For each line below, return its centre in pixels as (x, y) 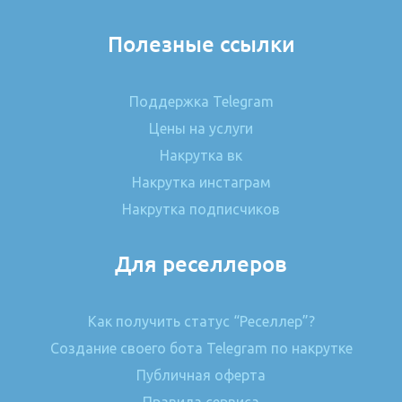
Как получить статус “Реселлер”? (201, 321)
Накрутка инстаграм (201, 182)
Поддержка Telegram (201, 101)
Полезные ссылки (201, 44)
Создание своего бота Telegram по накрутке (201, 348)
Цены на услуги (201, 128)
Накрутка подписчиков (201, 209)
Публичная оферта (201, 375)
